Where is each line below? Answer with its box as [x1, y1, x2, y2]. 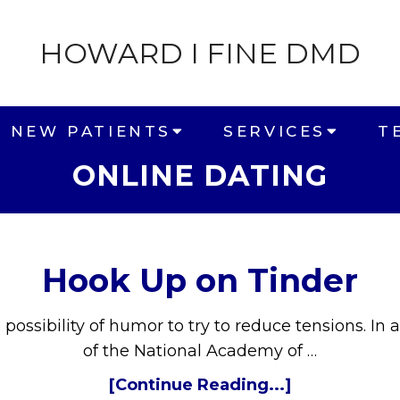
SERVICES [223, 122, 326, 140]
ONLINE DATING [72, 158, 328, 193]
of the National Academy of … [83, 341, 317, 361]
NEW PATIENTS [10, 122, 171, 140]
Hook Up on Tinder [42, 261, 358, 300]
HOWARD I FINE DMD [38, 35, 361, 71]
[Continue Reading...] [109, 375, 291, 395]
